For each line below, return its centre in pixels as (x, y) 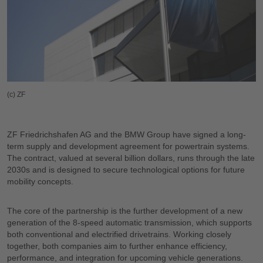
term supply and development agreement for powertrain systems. (128, 146)
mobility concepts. (41, 181)
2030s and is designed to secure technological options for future (126, 169)
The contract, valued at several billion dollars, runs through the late (131, 158)
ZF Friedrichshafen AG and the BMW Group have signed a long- (127, 134)
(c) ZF (16, 94)
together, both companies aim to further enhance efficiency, (117, 246)
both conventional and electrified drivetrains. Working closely (119, 234)
